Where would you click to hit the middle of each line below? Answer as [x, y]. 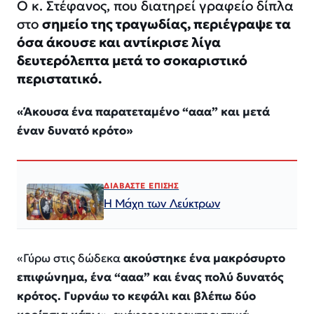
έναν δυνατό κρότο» [75, 130]
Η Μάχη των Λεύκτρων [162, 203]
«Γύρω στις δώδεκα [70, 258]
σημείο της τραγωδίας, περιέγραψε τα [166, 23]
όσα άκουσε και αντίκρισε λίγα [119, 42]
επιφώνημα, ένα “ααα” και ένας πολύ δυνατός [150, 277]
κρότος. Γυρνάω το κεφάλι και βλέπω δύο [136, 296]
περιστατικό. [59, 78]
